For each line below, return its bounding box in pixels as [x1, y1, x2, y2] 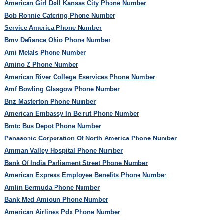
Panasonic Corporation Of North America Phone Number [4, 134, 177, 142]
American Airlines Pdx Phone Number [4, 208, 120, 216]
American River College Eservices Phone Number [4, 73, 155, 81]
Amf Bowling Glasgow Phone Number [4, 85, 120, 93]
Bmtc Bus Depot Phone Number [4, 122, 101, 130]
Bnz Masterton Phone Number [4, 97, 96, 105]
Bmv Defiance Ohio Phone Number [4, 36, 110, 44]
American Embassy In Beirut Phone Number [4, 110, 139, 117]
